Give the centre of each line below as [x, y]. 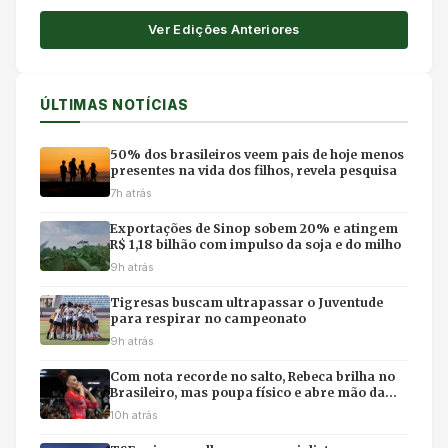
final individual [158, 409]
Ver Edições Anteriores [224, 30]
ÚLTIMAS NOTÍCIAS [114, 105]
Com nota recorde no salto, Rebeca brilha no [252, 377]
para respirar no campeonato [208, 319]
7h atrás [131, 193]
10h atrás [134, 415]
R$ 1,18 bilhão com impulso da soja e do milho [255, 245]
